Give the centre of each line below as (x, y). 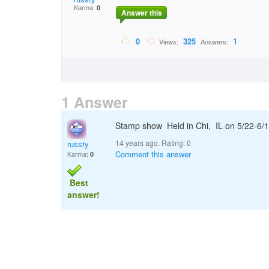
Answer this (141, 13)
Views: (168, 42)
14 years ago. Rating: (151, 143)
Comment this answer (153, 154)
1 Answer (95, 102)
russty (78, 144)
